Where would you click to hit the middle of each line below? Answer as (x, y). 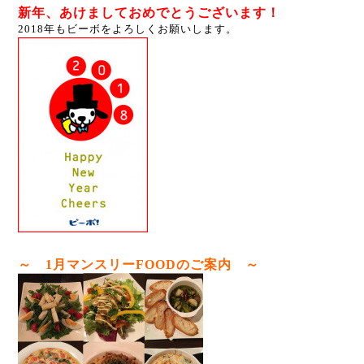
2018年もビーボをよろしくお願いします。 (128, 29)
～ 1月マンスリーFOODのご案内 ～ (139, 264)
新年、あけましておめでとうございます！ (149, 13)
